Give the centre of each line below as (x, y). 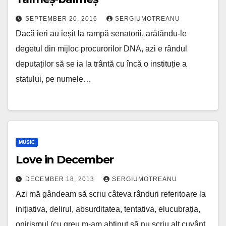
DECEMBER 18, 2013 (61, 179)
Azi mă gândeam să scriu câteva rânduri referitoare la (111, 194)
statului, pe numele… (53, 79)
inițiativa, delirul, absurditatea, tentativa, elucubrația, (108, 209)
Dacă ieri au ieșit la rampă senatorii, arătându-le (101, 34)
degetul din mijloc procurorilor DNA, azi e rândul (101, 49)
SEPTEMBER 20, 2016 (62, 19)
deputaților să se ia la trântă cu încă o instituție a (101, 64)
